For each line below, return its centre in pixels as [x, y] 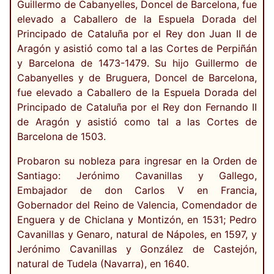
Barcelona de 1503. [61, 137]
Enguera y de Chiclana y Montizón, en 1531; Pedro [137, 220]
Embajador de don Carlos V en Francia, [137, 191]
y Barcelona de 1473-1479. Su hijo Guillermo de [137, 63]
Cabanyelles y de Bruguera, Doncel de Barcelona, [137, 78]
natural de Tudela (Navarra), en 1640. [103, 264]
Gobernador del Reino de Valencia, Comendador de [137, 205]
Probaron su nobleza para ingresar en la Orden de [137, 161]
